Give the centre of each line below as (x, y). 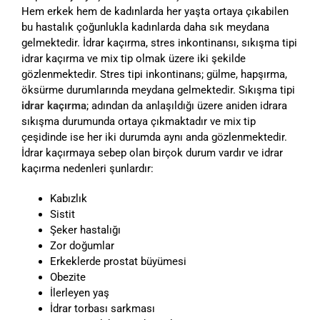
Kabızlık (69, 199)
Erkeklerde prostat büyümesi (118, 262)
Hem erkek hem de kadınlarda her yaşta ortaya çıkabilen (155, 12)
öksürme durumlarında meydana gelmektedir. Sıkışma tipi (158, 90)
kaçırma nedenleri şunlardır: (87, 169)
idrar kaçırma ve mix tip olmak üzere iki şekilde (134, 59)
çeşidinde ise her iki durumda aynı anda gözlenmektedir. (154, 137)
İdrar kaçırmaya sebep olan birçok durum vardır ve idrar (152, 153)
